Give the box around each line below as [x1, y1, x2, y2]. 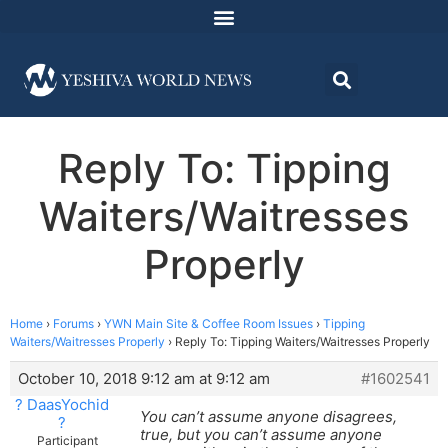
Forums [53, 316, 94, 332]
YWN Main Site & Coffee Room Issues [104, 316, 313, 332]
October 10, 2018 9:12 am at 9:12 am [18, 369, 270, 389]
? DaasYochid [14, 395, 109, 415]
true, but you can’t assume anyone [140, 425, 382, 445]
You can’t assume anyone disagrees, [140, 407, 397, 427]
